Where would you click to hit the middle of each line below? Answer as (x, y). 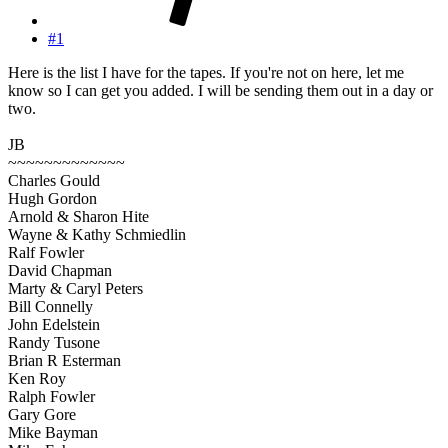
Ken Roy (37, 378)
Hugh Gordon (52, 198)
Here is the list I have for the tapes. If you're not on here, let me (206, 72)
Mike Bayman (53, 432)
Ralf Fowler (46, 252)
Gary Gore (42, 414)
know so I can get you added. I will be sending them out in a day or (220, 90)
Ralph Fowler (51, 396)
